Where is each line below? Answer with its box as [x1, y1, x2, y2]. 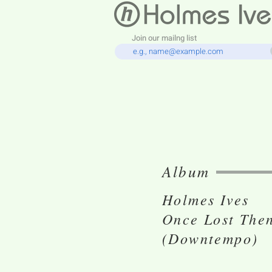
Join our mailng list [132, 32, 197, 44]
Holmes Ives [162, 189, 250, 209]
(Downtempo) [162, 228, 259, 248]
